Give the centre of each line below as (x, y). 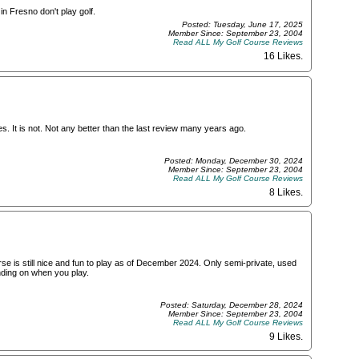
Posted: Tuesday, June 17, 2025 (242, 24)
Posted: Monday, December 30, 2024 (234, 161)
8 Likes (285, 193)
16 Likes (282, 56)
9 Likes (285, 337)
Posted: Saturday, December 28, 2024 (232, 305)
